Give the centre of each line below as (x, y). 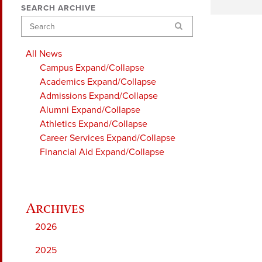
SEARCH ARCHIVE (58, 8)
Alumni (54, 110)
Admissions (63, 96)
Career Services (72, 138)
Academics (62, 82)
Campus (56, 68)
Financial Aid (66, 152)
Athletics (58, 124)
